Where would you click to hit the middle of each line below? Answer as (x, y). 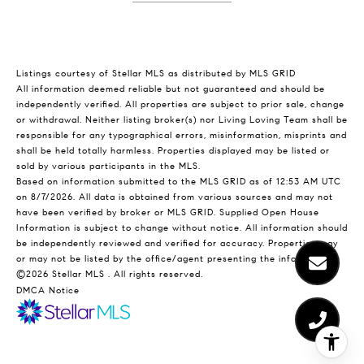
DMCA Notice (48, 291)
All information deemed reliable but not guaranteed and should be (171, 89)
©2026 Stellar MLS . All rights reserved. (110, 275)
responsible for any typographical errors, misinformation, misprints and (182, 136)
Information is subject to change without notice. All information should (182, 228)
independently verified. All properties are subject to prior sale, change (180, 105)
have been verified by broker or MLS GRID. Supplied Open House (168, 213)
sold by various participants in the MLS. (110, 167)
